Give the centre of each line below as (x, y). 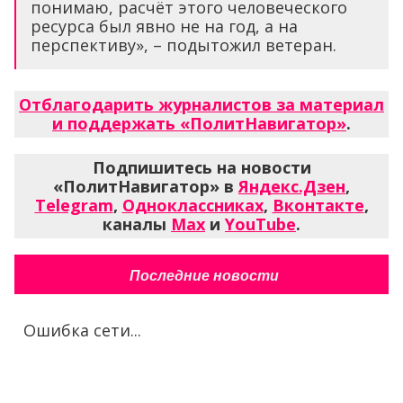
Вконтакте (318, 206)
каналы (137, 224)
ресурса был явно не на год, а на (164, 27)
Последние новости (204, 276)
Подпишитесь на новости (201, 168)
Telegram (74, 206)
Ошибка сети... (82, 331)
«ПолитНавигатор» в (146, 187)
